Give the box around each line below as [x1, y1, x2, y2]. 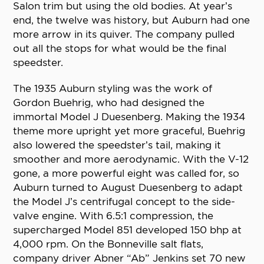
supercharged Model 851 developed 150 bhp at [13, 224, 242, 236]
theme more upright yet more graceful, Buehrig [13, 125, 246, 137]
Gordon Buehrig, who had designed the [13, 97, 205, 109]
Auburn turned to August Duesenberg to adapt [13, 181, 243, 194]
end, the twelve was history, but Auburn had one [13, 14, 250, 27]
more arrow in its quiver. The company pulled [13, 28, 235, 41]
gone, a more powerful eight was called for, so [13, 167, 240, 180]
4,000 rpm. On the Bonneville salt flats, [13, 238, 204, 250]
